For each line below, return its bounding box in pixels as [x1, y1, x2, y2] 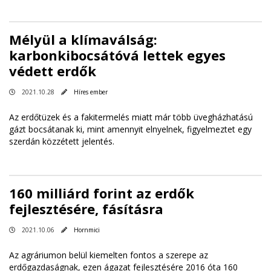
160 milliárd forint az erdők [9, 183, 194, 202]
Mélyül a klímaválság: [9, 30, 157, 48]
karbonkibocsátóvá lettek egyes [9, 45, 226, 64]
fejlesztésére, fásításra [9, 199, 163, 218]
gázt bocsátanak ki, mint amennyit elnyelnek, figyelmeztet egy [9, 123, 252, 135]
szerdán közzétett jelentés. [9, 135, 114, 147]
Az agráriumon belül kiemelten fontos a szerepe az [9, 249, 208, 261]
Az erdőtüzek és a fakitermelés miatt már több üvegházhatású [9, 111, 253, 123]
